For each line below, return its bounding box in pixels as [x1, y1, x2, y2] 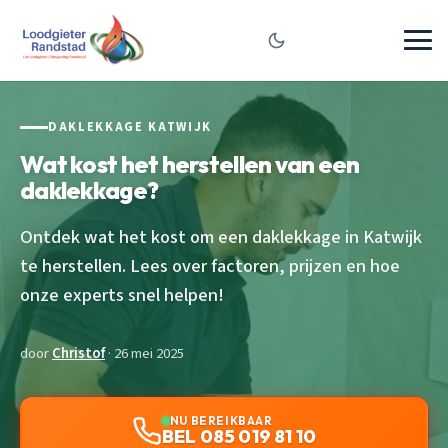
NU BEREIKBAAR [169, 412, 273, 428]
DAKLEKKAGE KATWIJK [48, 118, 212, 136]
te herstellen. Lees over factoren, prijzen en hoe [20, 252, 400, 279]
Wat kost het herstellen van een [20, 148, 360, 179]
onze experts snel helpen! [20, 281, 224, 308]
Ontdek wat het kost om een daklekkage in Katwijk [20, 223, 422, 250]
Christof [52, 342, 105, 364]
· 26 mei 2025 [105, 342, 184, 364]
